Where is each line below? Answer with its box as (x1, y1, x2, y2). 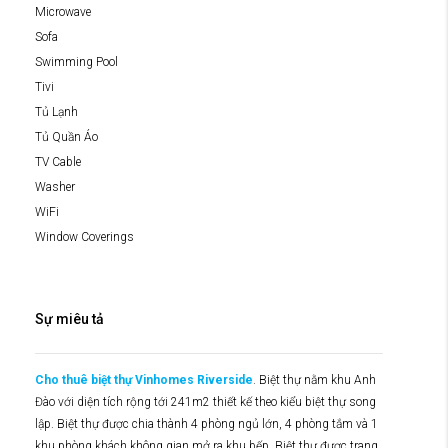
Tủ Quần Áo (35, 129, 98, 144)
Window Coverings (35, 229, 134, 244)
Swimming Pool (35, 54, 118, 69)
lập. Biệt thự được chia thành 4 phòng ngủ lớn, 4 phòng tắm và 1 (35, 416, 378, 431)
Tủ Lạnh (35, 104, 78, 119)
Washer (35, 179, 75, 194)
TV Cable (35, 154, 81, 169)
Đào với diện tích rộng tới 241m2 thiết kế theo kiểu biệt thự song (35, 394, 376, 409)
